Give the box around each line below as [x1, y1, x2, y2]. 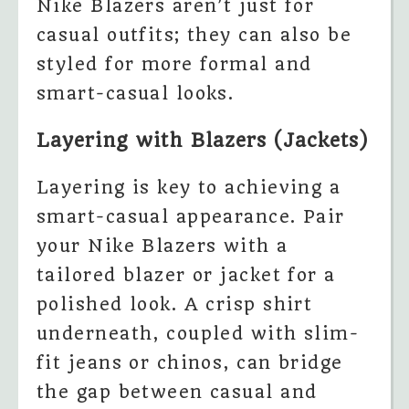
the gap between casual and [37, 382, 318, 404]
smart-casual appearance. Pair [37, 206, 345, 228]
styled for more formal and [37, 53, 312, 75]
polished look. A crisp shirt [37, 294, 313, 316]
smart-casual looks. [37, 82, 235, 104]
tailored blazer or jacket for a [37, 265, 336, 287]
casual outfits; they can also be [37, 24, 352, 46]
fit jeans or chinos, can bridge [37, 352, 343, 374]
